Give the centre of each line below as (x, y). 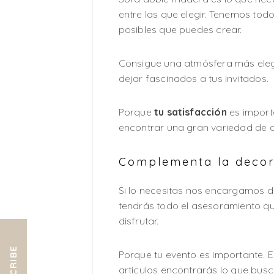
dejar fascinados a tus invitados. (193, 79)
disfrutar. (139, 221)
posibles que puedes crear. (180, 30)
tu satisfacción (190, 112)
